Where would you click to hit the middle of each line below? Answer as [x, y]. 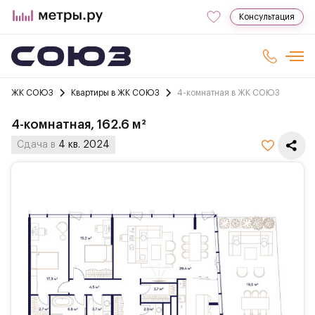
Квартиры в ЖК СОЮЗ [115, 93]
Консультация [267, 17]
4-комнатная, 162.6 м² [79, 124]
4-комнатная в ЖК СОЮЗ [229, 93]
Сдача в [38, 145]
